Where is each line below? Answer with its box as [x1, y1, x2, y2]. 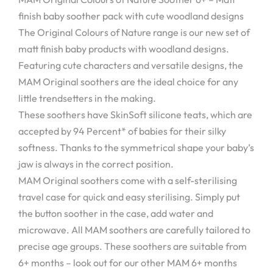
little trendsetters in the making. [18, 91, 156, 104]
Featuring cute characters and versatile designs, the [18, 58, 243, 71]
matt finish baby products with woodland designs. [18, 42, 229, 55]
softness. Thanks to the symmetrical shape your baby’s [18, 141, 254, 154]
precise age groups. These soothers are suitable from [18, 239, 247, 252]
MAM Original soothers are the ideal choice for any [18, 75, 238, 88]
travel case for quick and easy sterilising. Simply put [18, 190, 240, 203]
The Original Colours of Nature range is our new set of [18, 26, 250, 38]
